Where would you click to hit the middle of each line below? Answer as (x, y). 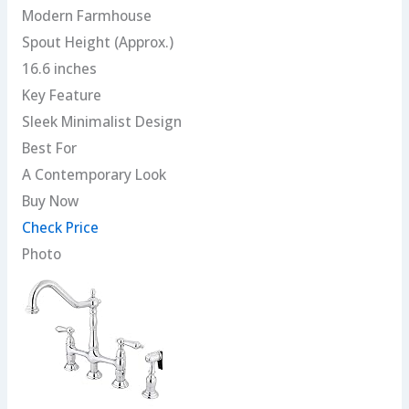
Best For (49, 148)
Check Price (60, 228)
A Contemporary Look (94, 175)
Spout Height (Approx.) (97, 42)
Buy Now (50, 201)
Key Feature (61, 95)
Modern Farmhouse (86, 16)
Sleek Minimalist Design (101, 122)
